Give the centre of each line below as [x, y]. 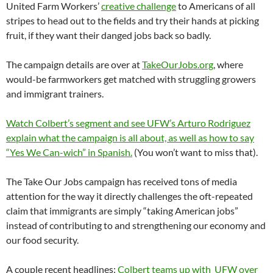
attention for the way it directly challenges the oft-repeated [129, 196]
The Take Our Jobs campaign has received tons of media [122, 182]
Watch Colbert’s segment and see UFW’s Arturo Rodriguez [128, 123]
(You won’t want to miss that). [195, 152]
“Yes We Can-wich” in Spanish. [69, 152]
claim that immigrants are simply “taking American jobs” [122, 211]
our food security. [42, 240]
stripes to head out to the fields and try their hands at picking [133, 21]
